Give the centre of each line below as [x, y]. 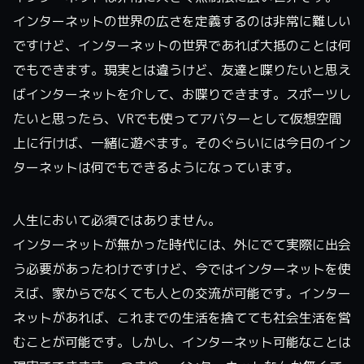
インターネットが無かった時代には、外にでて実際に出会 [182, 244]
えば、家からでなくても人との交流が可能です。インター [182, 293]
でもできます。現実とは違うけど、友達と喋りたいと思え [182, 69]
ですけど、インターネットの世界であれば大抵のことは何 [182, 45]
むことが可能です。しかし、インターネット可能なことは [182, 342]
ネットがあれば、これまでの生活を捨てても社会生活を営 [182, 317]
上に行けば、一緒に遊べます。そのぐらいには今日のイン [182, 143]
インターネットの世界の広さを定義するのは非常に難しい [182, 21]
